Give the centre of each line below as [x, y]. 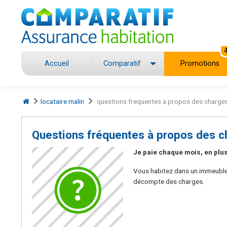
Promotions [200, 64]
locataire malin [63, 101]
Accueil [57, 64]
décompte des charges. [169, 181]
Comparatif [122, 64]
